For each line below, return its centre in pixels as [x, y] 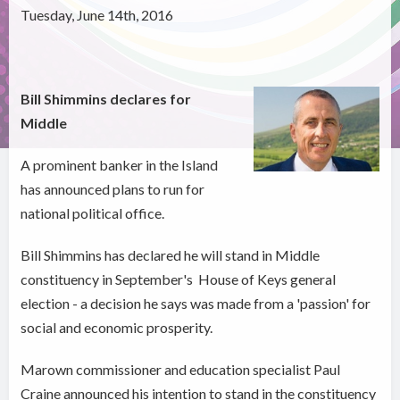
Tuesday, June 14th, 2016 [97, 15]
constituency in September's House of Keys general [179, 279]
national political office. [93, 213]
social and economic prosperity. [117, 328]
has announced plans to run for [113, 189]
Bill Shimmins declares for [106, 99]
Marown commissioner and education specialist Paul [181, 370]
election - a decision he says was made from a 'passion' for [196, 304]
